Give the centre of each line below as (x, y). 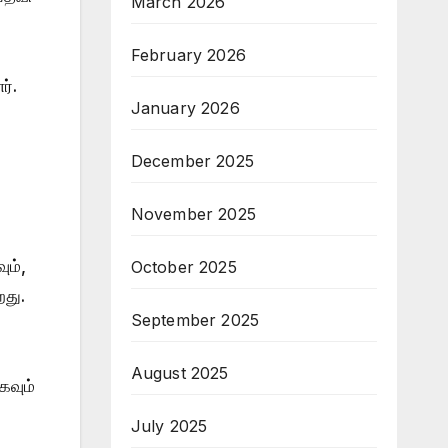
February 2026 (188, 54)
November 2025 (193, 213)
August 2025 (179, 372)
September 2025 (195, 319)
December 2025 (192, 160)
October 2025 (183, 266)
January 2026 (185, 107)
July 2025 (169, 425)
